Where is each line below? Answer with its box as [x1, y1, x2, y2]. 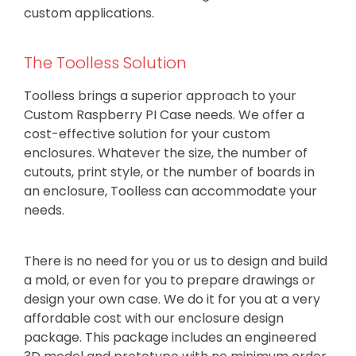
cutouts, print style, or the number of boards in [24, 162, 315, 181]
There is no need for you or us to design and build [24, 251, 327, 270]
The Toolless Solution [24, 51, 187, 74]
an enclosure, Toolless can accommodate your [24, 181, 317, 200]
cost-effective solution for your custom [24, 124, 270, 143]
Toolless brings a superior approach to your [24, 86, 296, 105]
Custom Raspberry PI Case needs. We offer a [24, 105, 304, 124]
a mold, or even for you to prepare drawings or [24, 270, 315, 289]
